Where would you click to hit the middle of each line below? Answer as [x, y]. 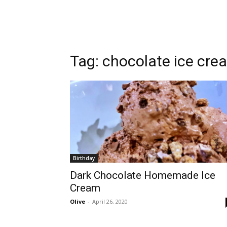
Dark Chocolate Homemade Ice [143, 175]
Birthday [84, 158]
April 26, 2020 [110, 201]
